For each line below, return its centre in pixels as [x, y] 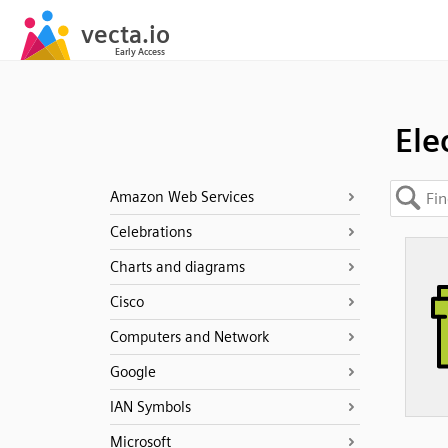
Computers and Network [189, 337]
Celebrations [150, 232]
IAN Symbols [150, 407]
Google [132, 372]
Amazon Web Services [181, 197]
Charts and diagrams [177, 267]
